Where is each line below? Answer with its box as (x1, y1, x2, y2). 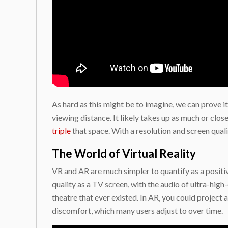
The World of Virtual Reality (52, 147, 196, 160)
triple (52, 126, 71, 135)
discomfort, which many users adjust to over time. (52, 206, 223, 215)
